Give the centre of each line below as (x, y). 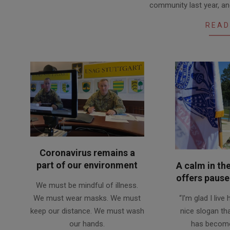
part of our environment (87, 165)
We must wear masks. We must (87, 198)
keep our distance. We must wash (87, 211)
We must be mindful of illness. (87, 185)
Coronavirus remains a (87, 152)
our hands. (87, 224)
